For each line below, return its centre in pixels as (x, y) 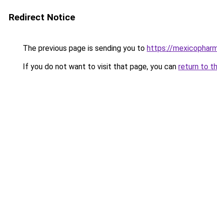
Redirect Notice (42, 17)
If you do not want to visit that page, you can (100, 67)
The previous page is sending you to (84, 48)
